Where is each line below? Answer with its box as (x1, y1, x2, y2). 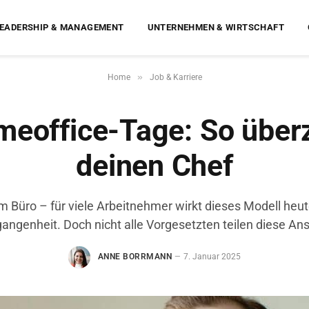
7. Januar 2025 (183, 252, 241, 262)
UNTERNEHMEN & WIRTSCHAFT (147, 22, 284, 32)
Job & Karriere (149, 72, 202, 82)
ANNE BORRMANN (97, 252, 172, 262)
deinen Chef (76, 148, 233, 183)
